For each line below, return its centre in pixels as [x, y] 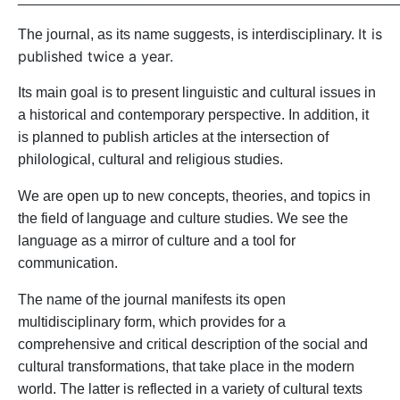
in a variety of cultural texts [279, 389]
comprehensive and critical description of [147, 344]
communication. [68, 263]
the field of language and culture [119, 218]
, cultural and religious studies [185, 159]
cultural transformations [92, 367]
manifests [202, 300]
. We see [299, 218]
